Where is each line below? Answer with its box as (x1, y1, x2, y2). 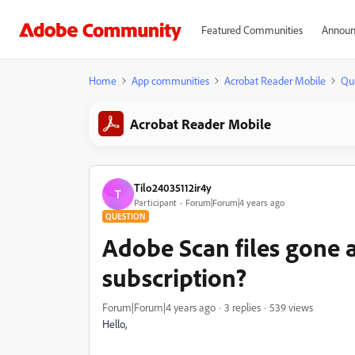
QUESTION (105, 211, 146, 222)
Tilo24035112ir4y (134, 180, 212, 194)
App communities (132, 74, 209, 87)
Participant (134, 196, 177, 208)
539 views (269, 300, 313, 314)
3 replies (224, 300, 261, 314)
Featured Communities (200, 23, 303, 36)
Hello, (102, 317, 127, 330)
